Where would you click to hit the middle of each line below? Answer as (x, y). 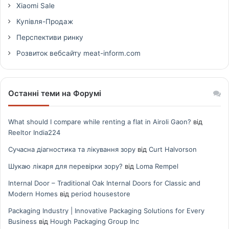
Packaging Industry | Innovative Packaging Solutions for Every (106, 210)
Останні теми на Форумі (55, 93)
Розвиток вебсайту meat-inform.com (77, 53)
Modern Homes (33, 193)
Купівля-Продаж (44, 21)
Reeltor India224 (34, 132)
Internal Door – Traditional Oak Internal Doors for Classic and (104, 183)
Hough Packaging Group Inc (95, 221)
